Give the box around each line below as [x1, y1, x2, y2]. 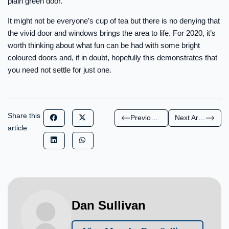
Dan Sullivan [72, 198, 146, 212]
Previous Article [151, 113, 158, 122]
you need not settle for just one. [8, 65, 111, 74]
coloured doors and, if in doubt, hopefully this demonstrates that [8, 53, 217, 62]
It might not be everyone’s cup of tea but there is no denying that [8, 16, 220, 25]
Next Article [198, 113, 205, 122]
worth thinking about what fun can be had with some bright [8, 40, 200, 50]
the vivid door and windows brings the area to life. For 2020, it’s [8, 28, 216, 37]
